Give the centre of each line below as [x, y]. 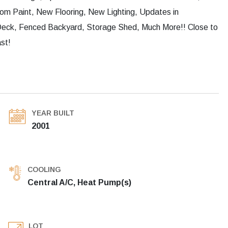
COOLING [44, 170]
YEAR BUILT [53, 113]
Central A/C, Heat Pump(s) [79, 183]
